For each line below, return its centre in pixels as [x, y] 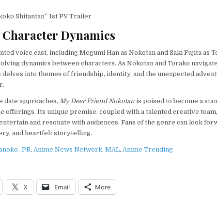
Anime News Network [68, 150]
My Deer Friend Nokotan [97, 101]
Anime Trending [147, 150]
